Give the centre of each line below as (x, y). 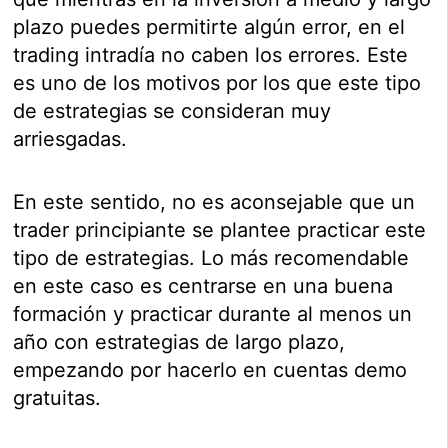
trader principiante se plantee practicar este (220, 230)
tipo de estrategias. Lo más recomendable (211, 258)
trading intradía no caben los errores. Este (211, 55)
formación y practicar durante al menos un (213, 314)
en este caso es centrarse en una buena (203, 286)
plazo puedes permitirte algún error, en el (209, 27)
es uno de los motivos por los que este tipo (217, 83)
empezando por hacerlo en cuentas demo (210, 370)
